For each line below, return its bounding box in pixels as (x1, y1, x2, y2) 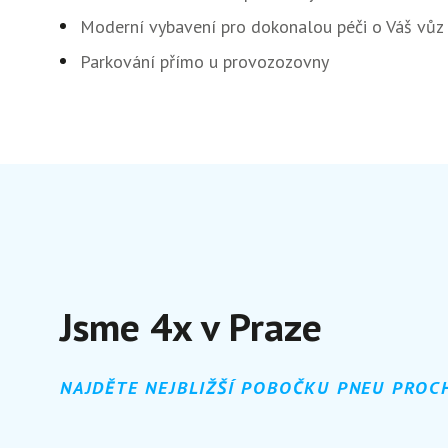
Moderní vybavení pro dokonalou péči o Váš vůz (80, 14, 444, 38)
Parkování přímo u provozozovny (80, 49, 329, 73)
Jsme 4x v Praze (60, 300, 322, 352)
